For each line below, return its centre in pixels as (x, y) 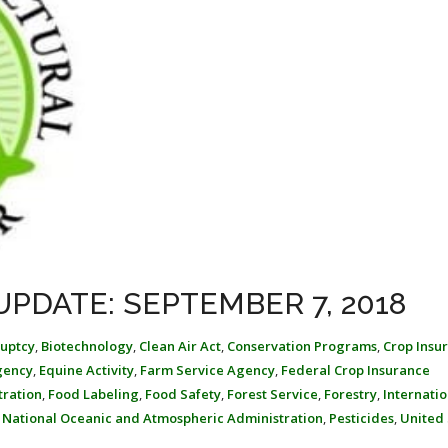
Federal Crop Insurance (355, 370)
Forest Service (272, 394)
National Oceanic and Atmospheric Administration (162, 418)
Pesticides (361, 418)
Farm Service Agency (207, 370)
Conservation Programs (302, 346)
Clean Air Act (180, 346)
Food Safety (183, 394)
